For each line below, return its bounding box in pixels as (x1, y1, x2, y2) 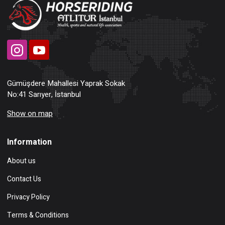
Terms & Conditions (7, 210, 69, 221)
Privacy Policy (7, 192, 50, 203)
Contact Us (7, 174, 41, 185)
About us (7, 156, 36, 167)
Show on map (7, 108, 53, 120)
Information (7, 136, 52, 149)
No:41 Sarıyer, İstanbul (7, 89, 81, 100)
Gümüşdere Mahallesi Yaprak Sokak (7, 78, 125, 89)
